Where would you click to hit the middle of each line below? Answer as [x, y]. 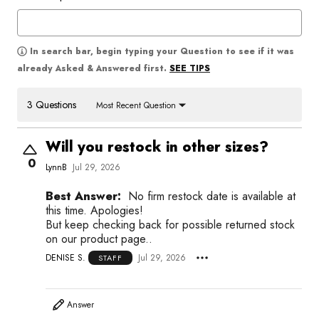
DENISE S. [66, 257]
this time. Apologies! [94, 210]
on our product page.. [99, 239]
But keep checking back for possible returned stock [170, 225]
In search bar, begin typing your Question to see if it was [162, 51]
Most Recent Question [136, 106]
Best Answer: [83, 196]
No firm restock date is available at [212, 196]
